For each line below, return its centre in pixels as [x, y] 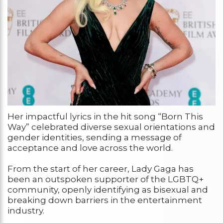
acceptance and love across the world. [90, 148]
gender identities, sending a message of [95, 138]
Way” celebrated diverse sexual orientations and [111, 127]
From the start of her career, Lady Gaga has [101, 169]
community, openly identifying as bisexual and [108, 190]
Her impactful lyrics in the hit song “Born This [105, 117]
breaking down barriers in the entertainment [105, 200]
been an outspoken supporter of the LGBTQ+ [106, 179]
